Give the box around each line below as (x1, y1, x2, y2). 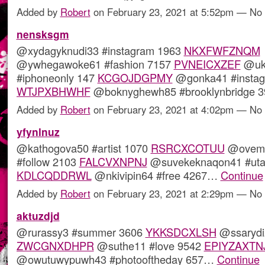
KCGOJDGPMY (97, 69, 173, 85)
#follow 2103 (16, 153, 79, 169)
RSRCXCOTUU (150, 140, 225, 156)
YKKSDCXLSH (145, 224, 216, 240)
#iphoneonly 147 (16, 69, 98, 85)
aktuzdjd (16, 208, 60, 223)
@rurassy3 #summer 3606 (16, 224, 146, 240)
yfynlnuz (16, 124, 60, 139)
